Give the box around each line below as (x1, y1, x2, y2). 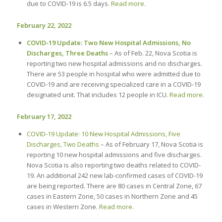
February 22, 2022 (16, 21, 71, 30)
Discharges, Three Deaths (26, 49, 108, 58)
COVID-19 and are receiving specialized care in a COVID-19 (26, 80, 201, 89)
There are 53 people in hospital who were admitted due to (26, 69, 201, 79)
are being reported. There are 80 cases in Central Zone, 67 (26, 181, 202, 191)
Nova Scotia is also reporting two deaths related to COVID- (26, 161, 201, 170)
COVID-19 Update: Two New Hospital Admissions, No (26, 38, 191, 48)
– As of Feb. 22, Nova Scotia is (108, 49, 197, 58)
